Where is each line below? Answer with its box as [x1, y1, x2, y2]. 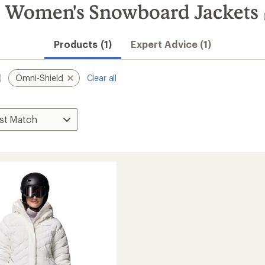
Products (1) [53, 38, 112, 50]
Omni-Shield [15, 73, 63, 83]
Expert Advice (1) [130, 38, 212, 50]
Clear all [86, 73, 117, 83]
